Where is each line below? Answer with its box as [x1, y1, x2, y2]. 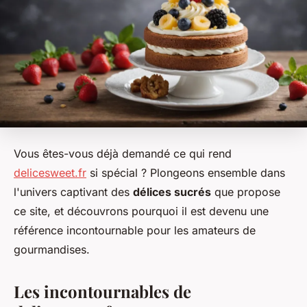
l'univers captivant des [14, 185, 133, 199]
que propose [211, 185, 280, 199]
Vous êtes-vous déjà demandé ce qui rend [14, 147, 232, 161]
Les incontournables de [14, 280, 191, 303]
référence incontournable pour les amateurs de [14, 223, 256, 238]
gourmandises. [14, 243, 90, 257]
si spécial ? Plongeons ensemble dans [86, 166, 285, 180]
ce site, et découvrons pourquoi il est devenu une [14, 204, 269, 219]
